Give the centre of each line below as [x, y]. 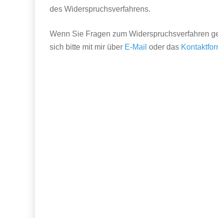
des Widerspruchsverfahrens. [100, 9]
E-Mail [136, 47]
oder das [164, 47]
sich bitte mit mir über [87, 47]
